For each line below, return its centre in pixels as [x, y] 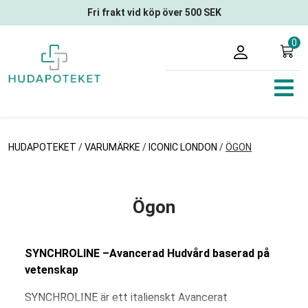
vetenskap [52, 270]
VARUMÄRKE [112, 147]
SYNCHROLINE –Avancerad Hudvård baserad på [147, 253]
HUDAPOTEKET [43, 147]
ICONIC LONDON [183, 147]
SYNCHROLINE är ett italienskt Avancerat [126, 297]
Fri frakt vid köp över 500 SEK [154, 12]
